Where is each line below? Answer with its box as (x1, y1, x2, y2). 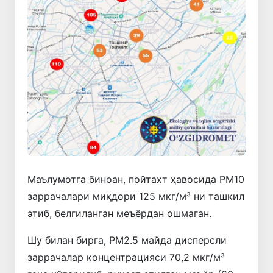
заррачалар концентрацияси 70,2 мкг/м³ (27, 251, 225, 264)
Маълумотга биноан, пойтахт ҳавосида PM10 (27, 173, 244, 186)
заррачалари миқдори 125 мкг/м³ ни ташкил (27, 190, 244, 203)
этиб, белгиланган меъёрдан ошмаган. (27, 207, 211, 220)
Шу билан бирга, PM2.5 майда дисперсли (27, 234, 227, 247)
